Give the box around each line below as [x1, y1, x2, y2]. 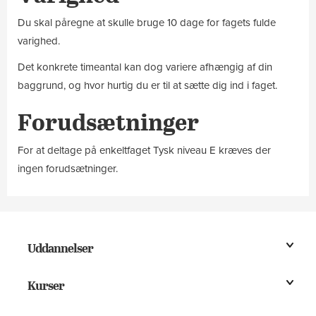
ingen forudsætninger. [18, 162, 118, 175]
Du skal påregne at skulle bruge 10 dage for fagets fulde [18, 16, 276, 29]
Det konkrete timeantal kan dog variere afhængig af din [18, 60, 272, 73]
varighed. [18, 35, 60, 47]
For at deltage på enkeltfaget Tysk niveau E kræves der [18, 144, 271, 157]
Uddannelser [27, 238, 94, 257]
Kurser [27, 276, 65, 294]
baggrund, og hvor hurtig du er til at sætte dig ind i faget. [18, 78, 280, 92]
